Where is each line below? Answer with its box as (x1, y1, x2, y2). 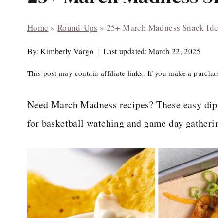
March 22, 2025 (148, 46, 200, 56)
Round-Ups (57, 22, 98, 33)
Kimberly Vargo (40, 46, 93, 56)
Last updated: (103, 46, 147, 56)
